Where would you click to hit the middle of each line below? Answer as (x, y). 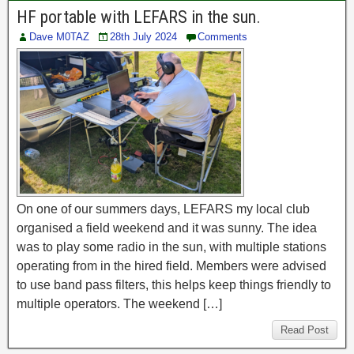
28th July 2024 (143, 37)
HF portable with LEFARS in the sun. (139, 17)
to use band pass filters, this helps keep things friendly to (174, 285)
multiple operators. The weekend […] (119, 304)
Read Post (305, 330)
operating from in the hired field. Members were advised (171, 266)
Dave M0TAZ (59, 37)
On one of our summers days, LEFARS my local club (163, 209)
